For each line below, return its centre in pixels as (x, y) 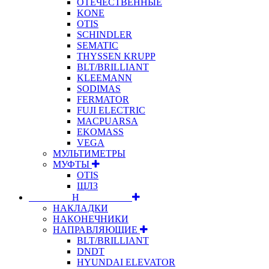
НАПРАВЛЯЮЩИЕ (96, 229)
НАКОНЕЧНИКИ (91, 219)
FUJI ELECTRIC (111, 110)
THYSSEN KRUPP (116, 56)
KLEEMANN (104, 77)
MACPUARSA (107, 121)
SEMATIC (98, 45)
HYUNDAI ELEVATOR (126, 262)
